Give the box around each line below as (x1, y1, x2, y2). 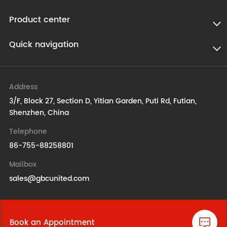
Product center (9, 13, 70, 26)
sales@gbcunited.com (9, 173, 90, 184)
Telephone (9, 126, 47, 137)
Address (9, 81, 37, 93)
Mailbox (9, 159, 36, 170)
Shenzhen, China (9, 107, 69, 119)
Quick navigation (9, 38, 79, 51)
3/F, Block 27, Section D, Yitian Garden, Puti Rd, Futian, (9, 95, 197, 107)
